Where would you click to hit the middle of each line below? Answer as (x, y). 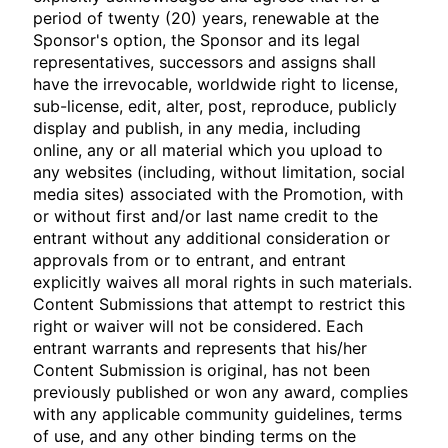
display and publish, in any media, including (197, 128)
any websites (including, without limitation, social (219, 172)
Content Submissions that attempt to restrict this (219, 304)
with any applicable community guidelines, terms (218, 414)
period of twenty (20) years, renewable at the (206, 18)
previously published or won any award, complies (221, 392)
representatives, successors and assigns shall (205, 62)
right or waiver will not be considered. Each (198, 326)
